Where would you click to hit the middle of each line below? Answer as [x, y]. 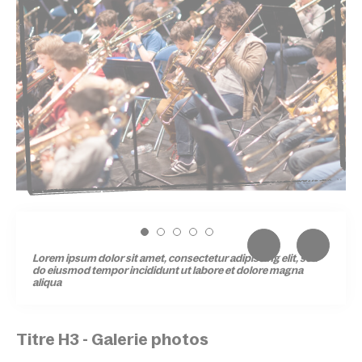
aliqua [47, 283]
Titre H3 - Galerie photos [112, 340]
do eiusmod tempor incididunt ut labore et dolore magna [168, 271]
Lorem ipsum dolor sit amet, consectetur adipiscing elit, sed [175, 259]
